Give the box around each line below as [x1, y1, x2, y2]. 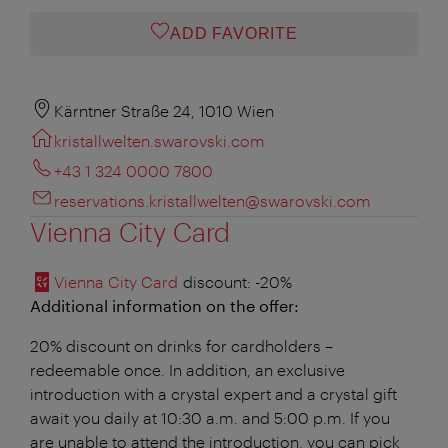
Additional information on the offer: [30, 295, 299, 315]
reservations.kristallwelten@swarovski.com [54, 190, 371, 210]
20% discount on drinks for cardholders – [30, 335, 333, 355]
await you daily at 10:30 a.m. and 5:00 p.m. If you [30, 407, 390, 427]
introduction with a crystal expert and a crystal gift [30, 383, 397, 403]
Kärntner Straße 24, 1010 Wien [54, 100, 274, 120]
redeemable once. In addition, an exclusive [30, 359, 345, 379]
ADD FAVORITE [170, 24, 298, 42]
